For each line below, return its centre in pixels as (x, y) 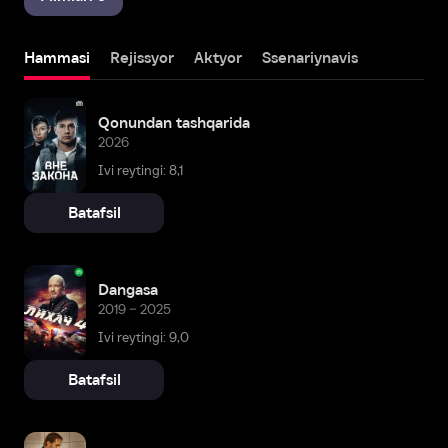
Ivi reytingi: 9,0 (143, 337)
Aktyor (218, 57)
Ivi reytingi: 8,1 (140, 170)
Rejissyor (142, 57)
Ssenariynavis (310, 57)
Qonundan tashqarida (174, 122)
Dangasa (128, 289)
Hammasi (57, 57)
